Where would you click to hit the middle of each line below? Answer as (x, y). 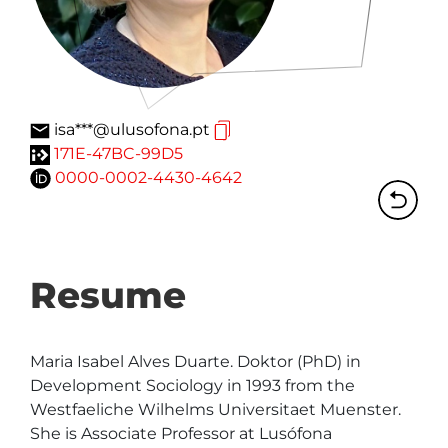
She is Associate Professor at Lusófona (183, 433)
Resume (108, 295)
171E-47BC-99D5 (118, 153)
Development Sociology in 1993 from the (194, 385)
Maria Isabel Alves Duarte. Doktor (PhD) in (197, 361)
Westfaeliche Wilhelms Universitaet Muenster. (217, 409)
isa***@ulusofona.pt (132, 129)
